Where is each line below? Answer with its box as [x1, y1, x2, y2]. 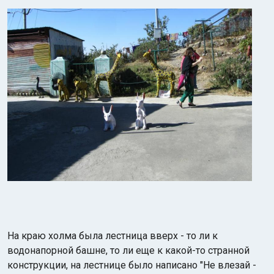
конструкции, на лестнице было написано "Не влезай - [7, 259, 256, 271]
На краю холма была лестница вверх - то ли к [7, 230, 218, 242]
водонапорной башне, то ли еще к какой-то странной [7, 245, 250, 256]
